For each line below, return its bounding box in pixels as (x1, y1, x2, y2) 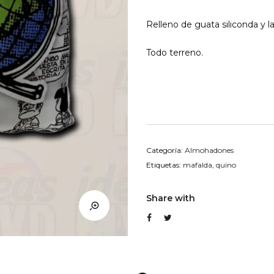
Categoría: (146, 146, 185, 155)
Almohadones (185, 146, 234, 155)
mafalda (183, 160, 212, 170)
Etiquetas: (146, 160, 183, 170)
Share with (146, 193, 195, 204)
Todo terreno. (146, 47, 203, 59)
